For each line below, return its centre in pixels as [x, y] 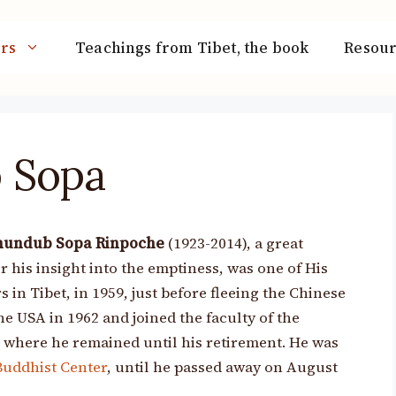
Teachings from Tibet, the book [192, 48]
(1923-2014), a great [234, 244]
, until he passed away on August [222, 368]
